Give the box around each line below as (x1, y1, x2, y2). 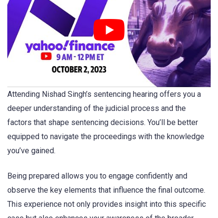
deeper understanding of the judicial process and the (7, 103, 186, 113)
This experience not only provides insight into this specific (7, 199, 206, 209)
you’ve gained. (7, 145, 55, 155)
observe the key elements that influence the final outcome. (7, 185, 205, 195)
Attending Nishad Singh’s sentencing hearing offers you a (7, 89, 201, 99)
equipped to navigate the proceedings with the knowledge (7, 131, 204, 141)
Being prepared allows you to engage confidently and (7, 171, 187, 181)
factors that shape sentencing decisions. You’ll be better (7, 117, 198, 127)
